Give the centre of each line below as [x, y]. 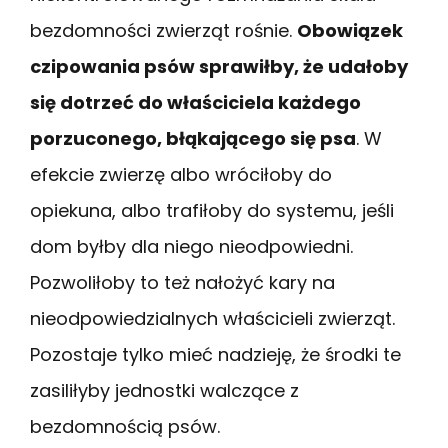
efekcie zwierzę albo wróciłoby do [181, 175]
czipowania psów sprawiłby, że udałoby [219, 67]
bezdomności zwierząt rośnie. [163, 31]
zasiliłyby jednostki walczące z [164, 391]
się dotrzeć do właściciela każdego [195, 103]
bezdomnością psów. [125, 427]
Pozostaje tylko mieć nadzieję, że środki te [215, 355]
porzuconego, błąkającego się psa [193, 139]
